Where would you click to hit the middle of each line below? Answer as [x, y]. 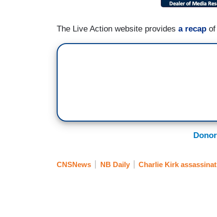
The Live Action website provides [117, 29]
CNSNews [74, 165]
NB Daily [115, 165]
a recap [192, 29]
